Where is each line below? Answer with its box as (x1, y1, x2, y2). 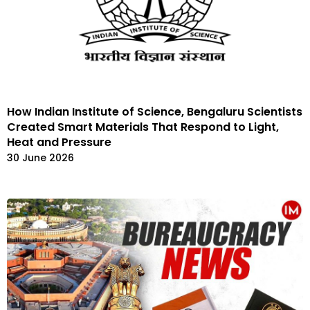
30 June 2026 (7, 151, 74, 165)
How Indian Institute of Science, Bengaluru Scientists (7, 104, 302, 120)
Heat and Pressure (7, 134, 111, 151)
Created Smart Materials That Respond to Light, (7, 119, 279, 136)
